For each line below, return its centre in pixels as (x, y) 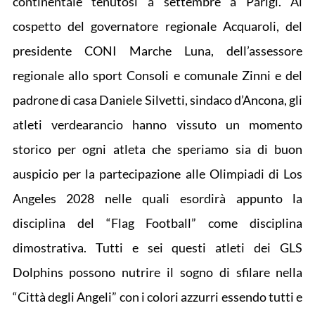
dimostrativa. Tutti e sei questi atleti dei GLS (157, 248)
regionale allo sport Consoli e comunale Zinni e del (157, 76)
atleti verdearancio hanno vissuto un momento (157, 125)
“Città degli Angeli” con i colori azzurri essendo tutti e (157, 297)
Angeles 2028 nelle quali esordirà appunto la (157, 199)
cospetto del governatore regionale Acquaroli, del (157, 27)
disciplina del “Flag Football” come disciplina (157, 224)
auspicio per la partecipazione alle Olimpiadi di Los (157, 174)
